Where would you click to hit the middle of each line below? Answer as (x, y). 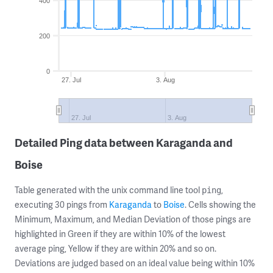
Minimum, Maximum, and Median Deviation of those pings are (133, 219)
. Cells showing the (220, 204)
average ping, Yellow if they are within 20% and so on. (115, 248)
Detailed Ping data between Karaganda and (124, 142)
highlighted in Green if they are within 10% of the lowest (120, 234)
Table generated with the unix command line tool (108, 190)
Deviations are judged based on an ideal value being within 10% (135, 263)
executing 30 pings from (62, 204)
